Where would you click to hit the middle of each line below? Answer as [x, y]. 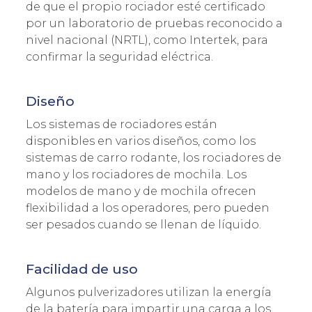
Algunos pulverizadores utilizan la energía [149, 292]
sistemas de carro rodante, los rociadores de [154, 157]
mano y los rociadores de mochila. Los [136, 174]
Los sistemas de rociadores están [122, 124]
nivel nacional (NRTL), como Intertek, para [147, 40]
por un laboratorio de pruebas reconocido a [154, 23]
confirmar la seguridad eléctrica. [119, 56]
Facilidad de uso [82, 268]
